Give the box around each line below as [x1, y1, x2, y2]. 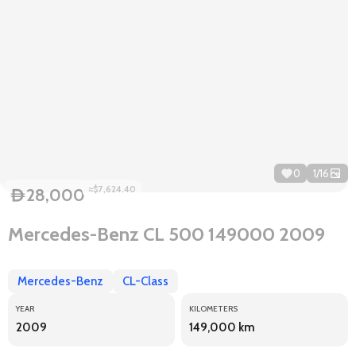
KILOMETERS [189, 304, 238, 314]
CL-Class [122, 274, 168, 288]
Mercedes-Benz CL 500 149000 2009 [8, 222, 325, 246]
